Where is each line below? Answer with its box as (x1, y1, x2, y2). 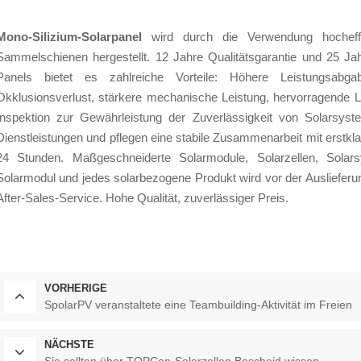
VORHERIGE (44, 283, 107, 294)
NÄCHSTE (44, 339, 94, 351)
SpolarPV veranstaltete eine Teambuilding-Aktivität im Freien (44, 298, 352, 311)
